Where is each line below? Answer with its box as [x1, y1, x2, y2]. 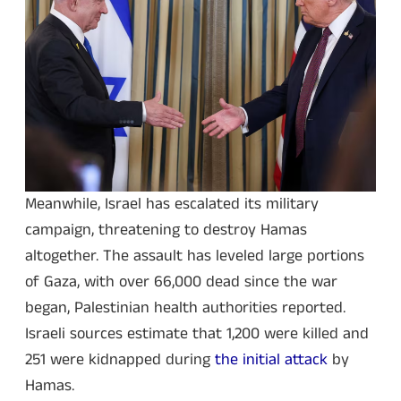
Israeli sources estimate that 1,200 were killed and [25, 321, 369, 346]
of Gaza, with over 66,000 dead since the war [25, 269, 337, 294]
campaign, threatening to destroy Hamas [25, 218, 307, 242]
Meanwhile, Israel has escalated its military [25, 192, 319, 216]
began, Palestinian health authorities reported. [25, 295, 346, 320]
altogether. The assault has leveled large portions [25, 243, 364, 268]
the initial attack [215, 347, 332, 371]
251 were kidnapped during [25, 347, 215, 371]
